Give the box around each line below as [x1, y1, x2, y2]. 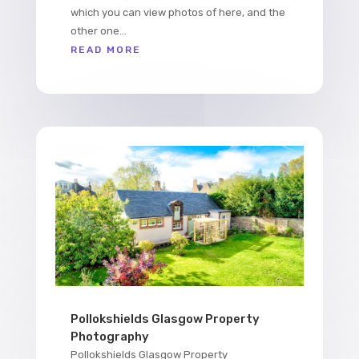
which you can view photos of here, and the [70, 6, 285, 18]
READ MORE [70, 43, 141, 55]
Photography [70, 329, 149, 344]
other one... [70, 24, 127, 37]
